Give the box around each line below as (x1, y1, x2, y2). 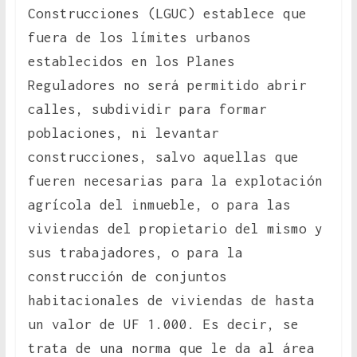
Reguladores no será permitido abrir (27, 77, 307, 94)
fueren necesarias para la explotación (27, 173, 323, 190)
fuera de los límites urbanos (27, 29, 251, 46)
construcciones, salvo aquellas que (27, 149, 299, 166)
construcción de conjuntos (27, 269, 227, 285)
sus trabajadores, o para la (27, 245, 243, 261)
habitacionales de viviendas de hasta (27, 292, 315, 309)
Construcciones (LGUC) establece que (27, 6, 307, 22)
